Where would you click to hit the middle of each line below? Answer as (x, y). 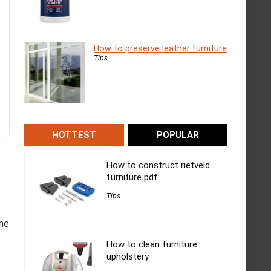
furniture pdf (132, 177)
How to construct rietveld (158, 165)
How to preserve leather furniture (160, 48)
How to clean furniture (152, 244)
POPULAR (178, 135)
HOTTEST (74, 135)
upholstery (128, 256)
